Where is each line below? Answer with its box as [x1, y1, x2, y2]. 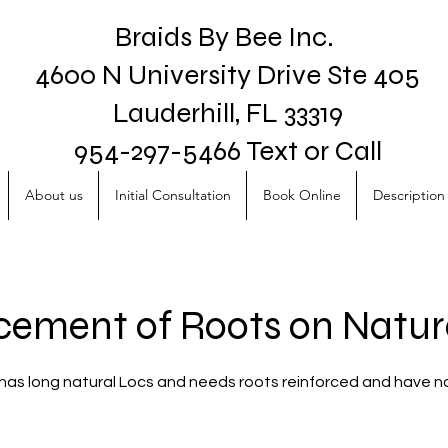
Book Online [262, 186, 341, 204]
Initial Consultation [114, 186, 231, 204]
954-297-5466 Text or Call [73, 134, 382, 168]
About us [24, 186, 83, 204]
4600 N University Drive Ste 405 [35, 58, 420, 92]
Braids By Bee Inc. [115, 20, 340, 54]
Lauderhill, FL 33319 [112, 96, 343, 130]
